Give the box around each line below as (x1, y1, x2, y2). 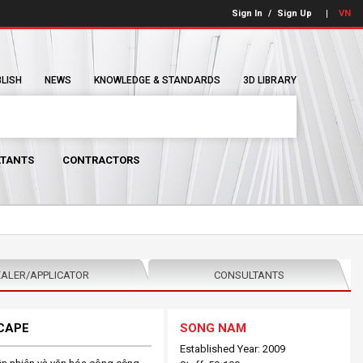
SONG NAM (180, 321, 247, 335)
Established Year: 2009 (180, 343, 286, 355)
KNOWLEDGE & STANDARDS (94, 75, 220, 86)
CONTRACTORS (62, 154, 139, 166)
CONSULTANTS (214, 269, 285, 281)
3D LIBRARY (243, 75, 297, 86)
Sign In (232, 8, 263, 19)
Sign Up (277, 8, 312, 19)
